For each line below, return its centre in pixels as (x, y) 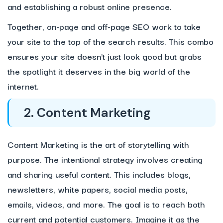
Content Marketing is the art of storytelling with (98, 144)
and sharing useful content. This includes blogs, (99, 174)
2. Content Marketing (87, 113)
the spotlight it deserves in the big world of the (99, 71)
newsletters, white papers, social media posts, (98, 189)
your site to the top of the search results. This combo (111, 41)
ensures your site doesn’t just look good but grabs (105, 56)
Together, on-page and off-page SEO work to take (104, 26)
